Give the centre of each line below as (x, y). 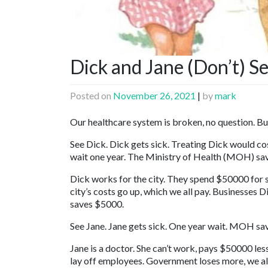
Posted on (92, 96)
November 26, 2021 (154, 96)
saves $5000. (97, 204)
